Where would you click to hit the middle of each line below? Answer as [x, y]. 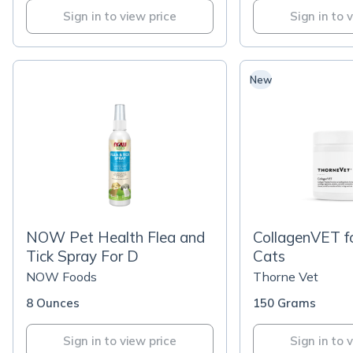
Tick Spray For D [82, 256]
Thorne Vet [286, 277]
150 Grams [284, 303]
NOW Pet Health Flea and [115, 237]
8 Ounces [53, 303]
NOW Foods [61, 277]
